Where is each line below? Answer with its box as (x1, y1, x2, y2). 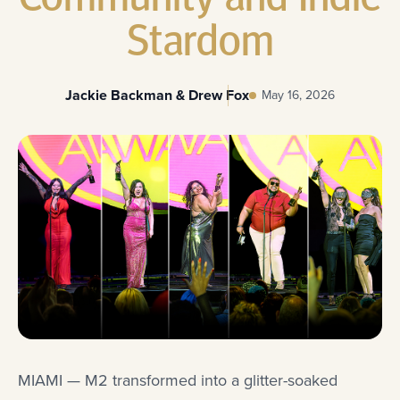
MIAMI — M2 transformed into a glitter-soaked (18, 369, 337, 393)
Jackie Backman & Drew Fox (65, 84, 249, 105)
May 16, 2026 (262, 86, 335, 105)
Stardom (126, 21, 274, 67)
